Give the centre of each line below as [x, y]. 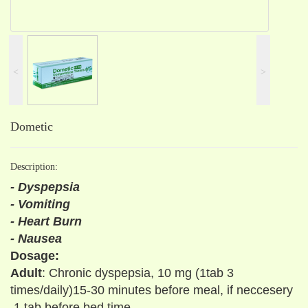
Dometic [32, 126]
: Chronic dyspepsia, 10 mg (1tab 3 [138, 273]
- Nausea [36, 239]
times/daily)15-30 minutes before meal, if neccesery [152, 290]
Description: [34, 167]
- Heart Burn [46, 221]
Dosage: [35, 256]
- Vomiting [40, 204]
